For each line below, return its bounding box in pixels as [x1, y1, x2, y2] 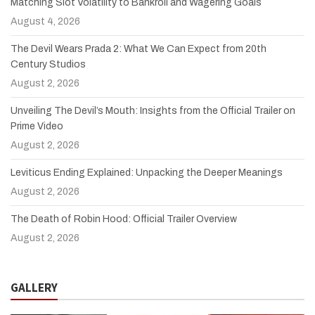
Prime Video [11, 120, 63, 131]
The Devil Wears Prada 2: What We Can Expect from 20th [11, 43, 266, 54]
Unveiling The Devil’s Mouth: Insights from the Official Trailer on [11, 105, 295, 116]
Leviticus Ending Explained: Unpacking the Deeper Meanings [11, 167, 283, 178]
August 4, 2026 [11, 15, 80, 27]
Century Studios [11, 58, 86, 70]
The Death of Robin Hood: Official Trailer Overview [11, 213, 237, 224]
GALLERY [11, 279, 58, 295]
